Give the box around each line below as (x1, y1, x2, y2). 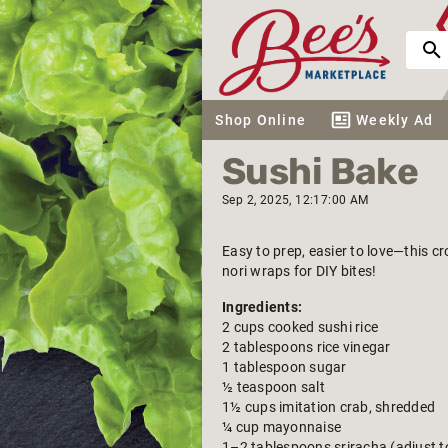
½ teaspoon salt (222, 379, 325, 395)
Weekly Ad (356, 112, 434, 128)
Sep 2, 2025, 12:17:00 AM (222, 193, 369, 207)
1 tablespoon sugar (222, 359, 347, 375)
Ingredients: (222, 299, 302, 315)
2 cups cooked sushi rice (222, 319, 378, 335)
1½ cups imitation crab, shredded (222, 399, 435, 415)
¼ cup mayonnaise (222, 419, 341, 435)
